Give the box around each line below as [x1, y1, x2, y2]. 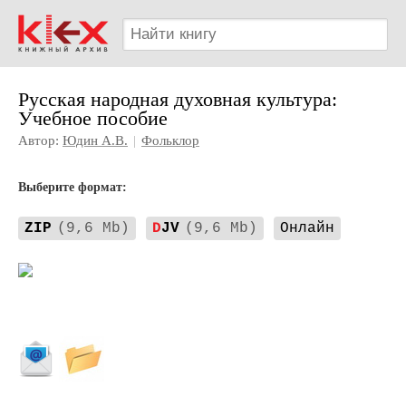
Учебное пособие [18, 107, 168, 130]
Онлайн [280, 220, 334, 237]
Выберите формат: [18, 180, 127, 194]
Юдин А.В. [63, 133, 128, 148]
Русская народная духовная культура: [18, 88, 337, 111]
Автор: [18, 133, 63, 148]
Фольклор [141, 133, 199, 148]
